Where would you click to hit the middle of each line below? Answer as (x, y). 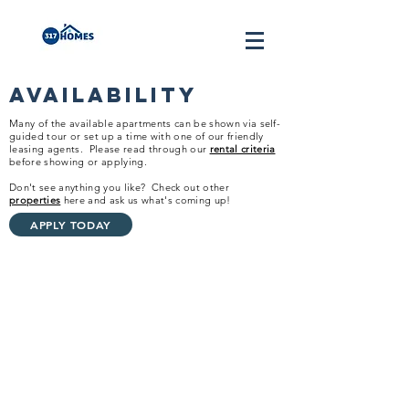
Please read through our (149, 149)
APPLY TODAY (71, 225)
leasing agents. (49, 149)
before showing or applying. (78, 162)
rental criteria (242, 149)
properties (35, 200)
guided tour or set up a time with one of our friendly (136, 136)
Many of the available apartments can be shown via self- (145, 123)
